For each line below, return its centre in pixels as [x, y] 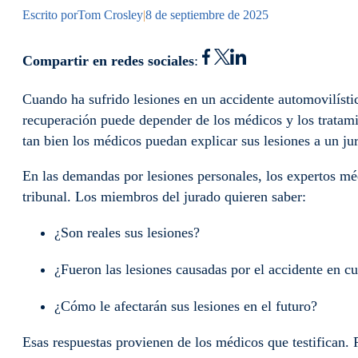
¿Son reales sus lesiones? [131, 233]
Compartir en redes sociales [108, 61]
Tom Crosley [110, 15]
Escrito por [50, 15]
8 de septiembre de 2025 [207, 15]
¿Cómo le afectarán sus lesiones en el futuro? [190, 306]
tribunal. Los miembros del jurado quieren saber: [168, 197]
